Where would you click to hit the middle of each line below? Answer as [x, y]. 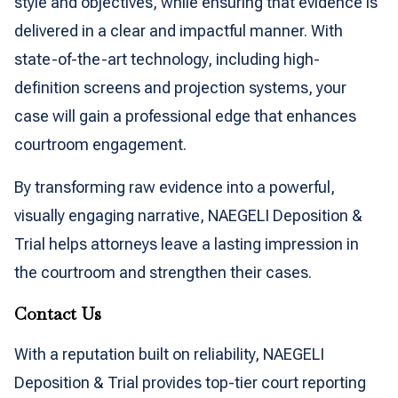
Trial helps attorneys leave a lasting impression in [187, 244]
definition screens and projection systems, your [180, 88]
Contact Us [58, 314]
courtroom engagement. [100, 144]
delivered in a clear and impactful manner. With [179, 31]
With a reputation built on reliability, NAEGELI [169, 354]
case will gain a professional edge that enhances [185, 116]
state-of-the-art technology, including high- [167, 59]
